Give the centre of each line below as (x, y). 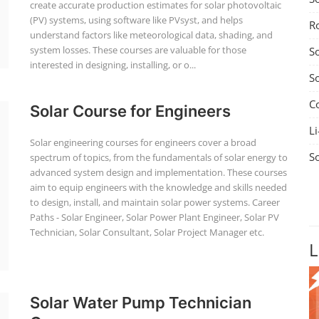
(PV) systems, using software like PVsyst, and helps (136, 20)
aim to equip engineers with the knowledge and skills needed (158, 187)
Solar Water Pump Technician (140, 303)
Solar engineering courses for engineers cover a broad (143, 142)
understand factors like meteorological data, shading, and (151, 35)
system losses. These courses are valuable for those (138, 50)
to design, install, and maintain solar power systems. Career (155, 202)
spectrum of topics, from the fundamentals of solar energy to (158, 157)
